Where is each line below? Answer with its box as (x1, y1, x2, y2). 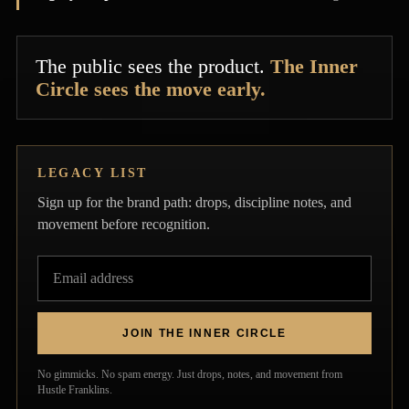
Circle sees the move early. (36, 78, 266, 101)
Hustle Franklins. (37, 383, 112, 397)
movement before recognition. (37, 216, 210, 233)
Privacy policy (103, 357, 165, 371)
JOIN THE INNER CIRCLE (122, 327, 287, 341)
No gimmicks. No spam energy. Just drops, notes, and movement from (37, 368, 342, 382)
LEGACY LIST (37, 166, 148, 181)
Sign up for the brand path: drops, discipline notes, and (37, 194, 351, 211)
